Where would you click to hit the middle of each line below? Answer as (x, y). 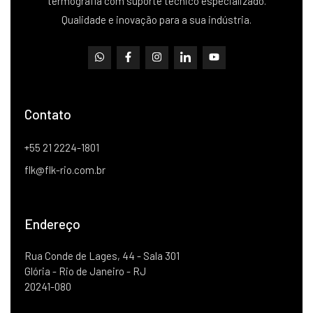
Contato (48, 114)
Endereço (52, 224)
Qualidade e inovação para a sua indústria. (156, 19)
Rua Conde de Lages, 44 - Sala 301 (102, 255)
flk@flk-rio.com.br (65, 169)
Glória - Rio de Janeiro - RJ (85, 271)
